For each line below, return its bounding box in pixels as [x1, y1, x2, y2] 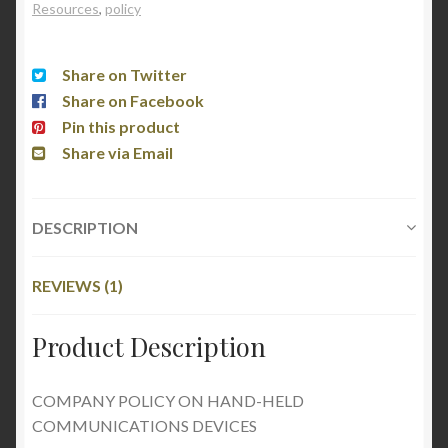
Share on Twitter [62, 64, 187, 84]
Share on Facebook [62, 90, 204, 110]
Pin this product [62, 116, 180, 136]
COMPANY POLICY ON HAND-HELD [32, 390, 304, 410]
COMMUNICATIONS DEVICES [32, 415, 257, 435]
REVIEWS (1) [32, 275, 123, 295]
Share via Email [62, 142, 173, 162]
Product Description [32, 328, 266, 363]
